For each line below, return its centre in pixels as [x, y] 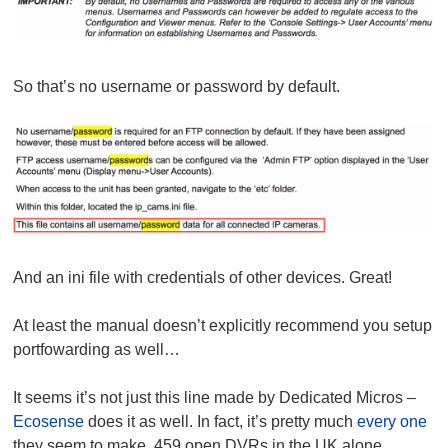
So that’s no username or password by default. [177, 87]
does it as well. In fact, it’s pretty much [221, 421]
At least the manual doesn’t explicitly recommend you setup [223, 325]
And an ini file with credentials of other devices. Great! [203, 277]
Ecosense [49, 421]
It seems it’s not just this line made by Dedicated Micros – [215, 397]
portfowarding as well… [97, 349]
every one [392, 421]
